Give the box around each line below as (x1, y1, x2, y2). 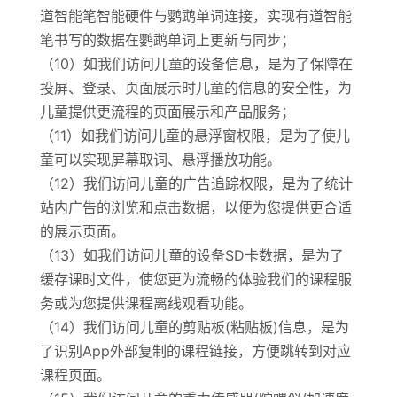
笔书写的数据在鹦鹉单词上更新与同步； (39, 31, 295, 49)
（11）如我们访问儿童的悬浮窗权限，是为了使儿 (39, 127, 350, 144)
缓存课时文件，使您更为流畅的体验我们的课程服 (39, 270, 352, 288)
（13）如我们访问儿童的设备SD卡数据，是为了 (39, 246, 344, 264)
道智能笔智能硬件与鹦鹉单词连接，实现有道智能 (39, 7, 352, 25)
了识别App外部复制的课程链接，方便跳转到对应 (39, 342, 351, 360)
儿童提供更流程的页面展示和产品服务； (39, 103, 295, 121)
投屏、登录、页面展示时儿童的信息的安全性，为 (39, 79, 352, 97)
